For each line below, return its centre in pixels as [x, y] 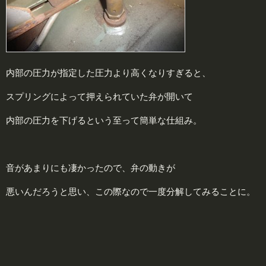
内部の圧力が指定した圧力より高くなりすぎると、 [108, 72]
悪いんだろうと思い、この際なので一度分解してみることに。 [131, 191]
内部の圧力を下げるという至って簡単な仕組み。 [104, 120]
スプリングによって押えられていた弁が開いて [99, 96]
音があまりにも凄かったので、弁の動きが [91, 167]
